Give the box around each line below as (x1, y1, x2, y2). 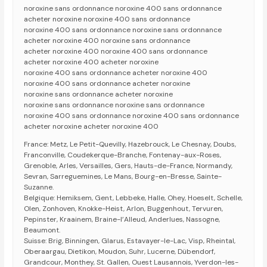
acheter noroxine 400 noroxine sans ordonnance (24, 36, 191, 46)
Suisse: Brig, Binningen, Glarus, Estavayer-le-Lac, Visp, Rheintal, (24, 236, 236, 246)
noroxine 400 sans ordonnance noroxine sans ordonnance (24, 25, 222, 35)
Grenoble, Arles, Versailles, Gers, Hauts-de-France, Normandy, (24, 161, 233, 171)
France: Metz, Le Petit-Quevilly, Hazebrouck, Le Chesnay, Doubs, (24, 139, 237, 150)
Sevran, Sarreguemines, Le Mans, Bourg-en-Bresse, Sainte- (24, 172, 222, 182)
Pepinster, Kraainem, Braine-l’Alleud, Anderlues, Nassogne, (24, 215, 221, 225)
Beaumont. (24, 225, 61, 235)
